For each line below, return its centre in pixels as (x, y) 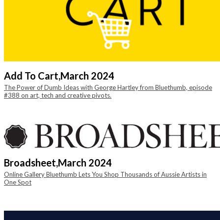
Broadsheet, (31, 163)
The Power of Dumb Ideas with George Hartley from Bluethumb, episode (108, 87)
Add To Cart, (32, 76)
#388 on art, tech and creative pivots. (58, 95)
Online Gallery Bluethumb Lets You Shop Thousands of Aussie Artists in (105, 174)
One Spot (18, 182)
